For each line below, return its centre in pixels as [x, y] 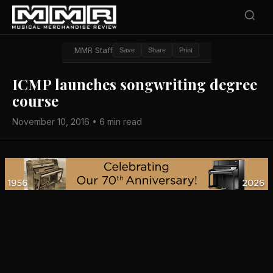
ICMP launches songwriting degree [135, 84]
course [35, 101]
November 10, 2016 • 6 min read [77, 122]
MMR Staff [93, 50]
